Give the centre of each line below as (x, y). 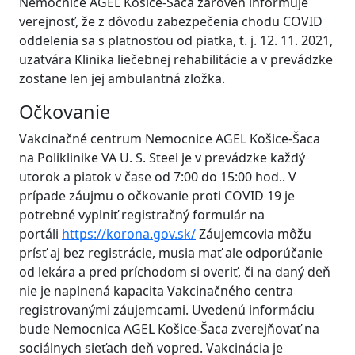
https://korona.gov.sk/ (129, 234)
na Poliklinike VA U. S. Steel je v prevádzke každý (162, 158)
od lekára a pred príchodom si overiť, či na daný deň (175, 272)
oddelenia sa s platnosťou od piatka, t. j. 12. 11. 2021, (176, 40)
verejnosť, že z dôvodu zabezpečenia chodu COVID (171, 21)
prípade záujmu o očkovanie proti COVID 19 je (157, 196)
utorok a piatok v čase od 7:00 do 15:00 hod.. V (158, 177)
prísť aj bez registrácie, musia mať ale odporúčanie (171, 253)
